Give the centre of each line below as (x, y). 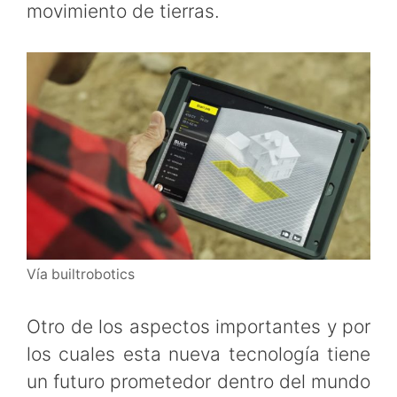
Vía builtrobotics (81, 275)
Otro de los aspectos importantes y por (198, 326)
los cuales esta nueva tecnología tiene (198, 354)
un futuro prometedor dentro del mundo (198, 381)
